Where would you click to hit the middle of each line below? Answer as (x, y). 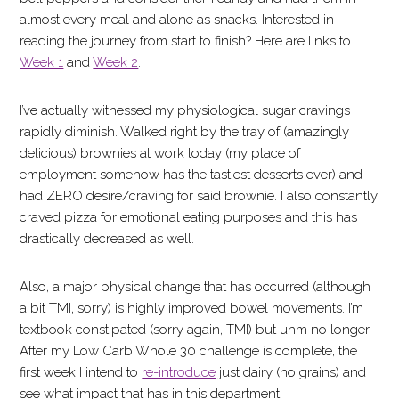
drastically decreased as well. (107, 239)
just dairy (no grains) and (291, 372)
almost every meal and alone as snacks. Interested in (177, 20)
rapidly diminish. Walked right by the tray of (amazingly (185, 132)
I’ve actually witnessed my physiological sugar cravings (185, 110)
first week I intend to (81, 372)
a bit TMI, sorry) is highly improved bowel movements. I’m (192, 308)
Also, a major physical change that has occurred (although (195, 287)
